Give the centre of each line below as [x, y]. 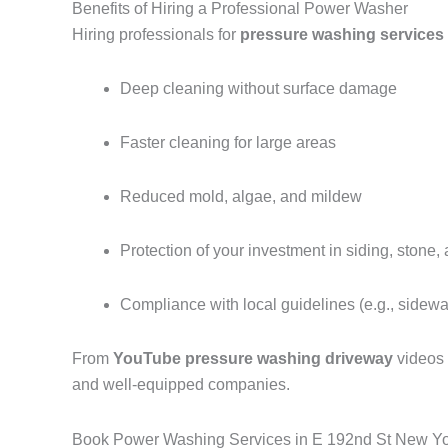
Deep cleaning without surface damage [258, 89]
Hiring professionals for [156, 35]
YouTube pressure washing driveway [253, 359]
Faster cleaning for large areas [228, 143]
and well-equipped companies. [181, 385]
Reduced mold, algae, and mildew [241, 197]
